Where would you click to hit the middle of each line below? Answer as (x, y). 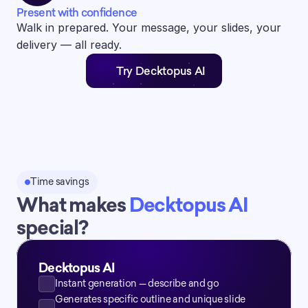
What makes (73, 206)
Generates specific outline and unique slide (150, 300)
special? (53, 228)
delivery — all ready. (69, 45)
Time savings (60, 182)
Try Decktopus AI (161, 71)
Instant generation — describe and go (137, 284)
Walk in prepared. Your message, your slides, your (149, 28)
